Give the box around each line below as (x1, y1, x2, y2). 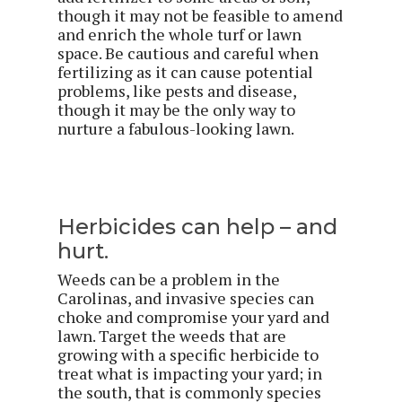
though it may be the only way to (57, 99, 295, 120)
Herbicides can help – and (57, 214, 337, 240)
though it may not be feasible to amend (57, 4, 343, 26)
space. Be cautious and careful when (57, 42, 319, 64)
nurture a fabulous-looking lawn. (57, 118, 294, 139)
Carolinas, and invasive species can (57, 287, 314, 309)
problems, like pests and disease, (57, 80, 296, 101)
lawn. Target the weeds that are (57, 325, 286, 346)
